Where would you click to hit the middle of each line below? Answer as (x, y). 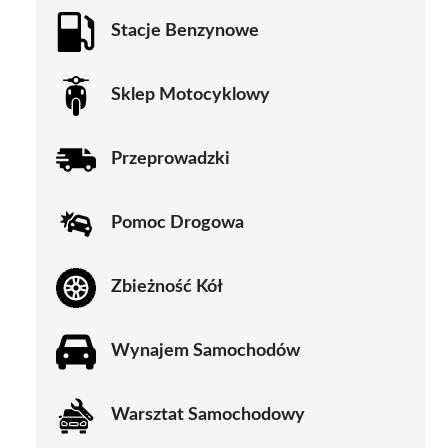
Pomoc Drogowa (177, 223)
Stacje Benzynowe (185, 31)
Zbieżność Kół (167, 287)
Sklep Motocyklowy (190, 95)
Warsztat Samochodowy (208, 415)
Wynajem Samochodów (205, 351)
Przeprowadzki (170, 159)
